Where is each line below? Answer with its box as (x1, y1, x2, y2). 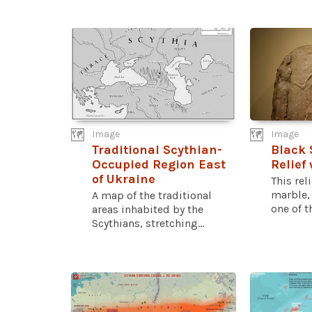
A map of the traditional (92, 188, 212, 202)
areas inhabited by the (92, 202, 203, 216)
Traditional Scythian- (92, 141, 222, 157)
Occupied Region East (92, 156, 226, 172)
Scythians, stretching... (92, 216, 204, 230)
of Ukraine (92, 171, 155, 187)
